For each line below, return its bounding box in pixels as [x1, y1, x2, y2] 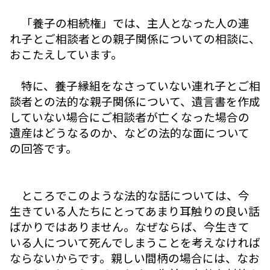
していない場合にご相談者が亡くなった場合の [10, 108, 250, 125]
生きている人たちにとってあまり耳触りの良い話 [10, 202, 260, 219]
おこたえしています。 [10, 46, 122, 63]
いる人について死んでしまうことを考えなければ [10, 234, 260, 251]
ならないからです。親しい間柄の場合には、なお [10, 250, 260, 266]
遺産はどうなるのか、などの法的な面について [10, 124, 250, 141]
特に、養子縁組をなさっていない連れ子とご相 [10, 77, 260, 94]
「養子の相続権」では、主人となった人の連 [10, 14, 250, 31]
